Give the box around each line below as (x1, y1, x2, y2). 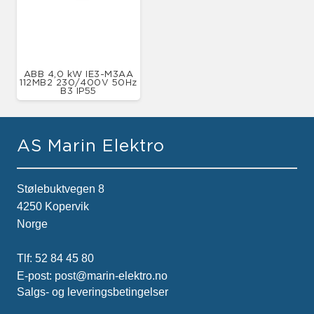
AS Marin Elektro (17, 135, 165, 154)
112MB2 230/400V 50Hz (20, 76, 137, 87)
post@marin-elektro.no (55, 269, 168, 282)
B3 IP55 (60, 85, 97, 95)
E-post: (17, 269, 55, 282)
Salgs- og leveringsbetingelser (17, 285, 168, 298)
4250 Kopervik (17, 200, 89, 212)
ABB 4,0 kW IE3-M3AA (23, 68, 134, 78)
